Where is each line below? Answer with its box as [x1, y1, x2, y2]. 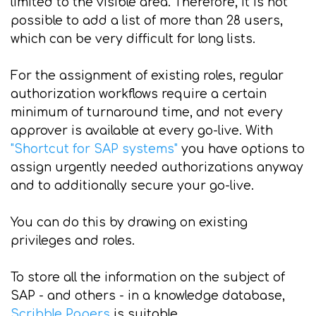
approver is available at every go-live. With [11, 124, 273, 138]
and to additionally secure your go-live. [11, 179, 254, 193]
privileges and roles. [11, 234, 135, 248]
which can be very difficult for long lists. [11, 32, 255, 46]
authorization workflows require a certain [11, 87, 267, 101]
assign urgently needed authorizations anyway [11, 161, 303, 174]
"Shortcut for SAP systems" [11, 142, 178, 156]
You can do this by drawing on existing [11, 216, 248, 229]
